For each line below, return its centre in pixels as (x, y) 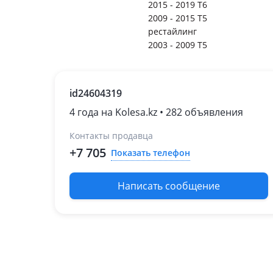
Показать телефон (151, 152)
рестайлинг (172, 31)
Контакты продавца (111, 136)
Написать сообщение (169, 186)
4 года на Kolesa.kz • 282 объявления (156, 112)
